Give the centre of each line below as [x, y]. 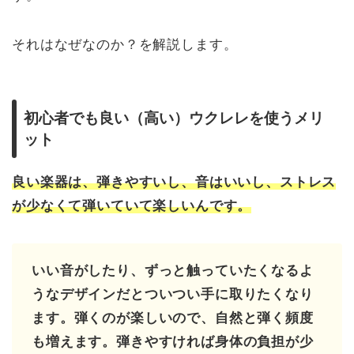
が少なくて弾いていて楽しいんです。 [132, 206]
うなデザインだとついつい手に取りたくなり [173, 295]
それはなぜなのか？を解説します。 [125, 45]
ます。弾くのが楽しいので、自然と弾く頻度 [173, 318]
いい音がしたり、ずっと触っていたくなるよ [173, 271]
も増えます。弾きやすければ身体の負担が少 [173, 342]
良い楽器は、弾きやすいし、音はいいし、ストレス [174, 183]
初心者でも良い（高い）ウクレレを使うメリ [174, 119]
